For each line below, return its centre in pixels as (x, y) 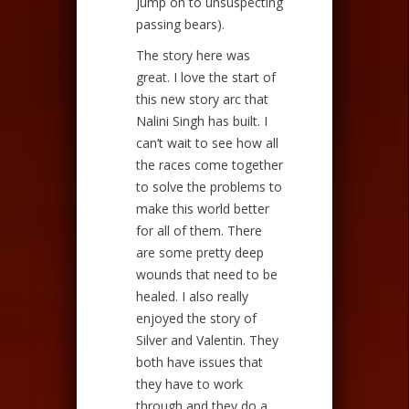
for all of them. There (199, 230)
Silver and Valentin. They (207, 340)
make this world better (203, 208)
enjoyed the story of (196, 318)
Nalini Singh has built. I (202, 121)
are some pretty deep (200, 252)
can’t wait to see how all (207, 142)
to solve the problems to (209, 186)
